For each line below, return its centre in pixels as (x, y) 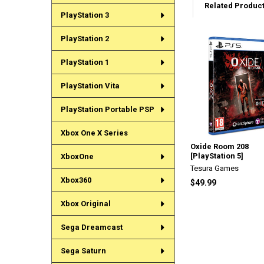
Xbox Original (85, 204)
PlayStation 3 (85, 15)
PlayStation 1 (85, 62)
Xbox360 (76, 180)
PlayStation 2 (85, 39)
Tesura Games (215, 168)
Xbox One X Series (94, 133)
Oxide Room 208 (220, 146)
